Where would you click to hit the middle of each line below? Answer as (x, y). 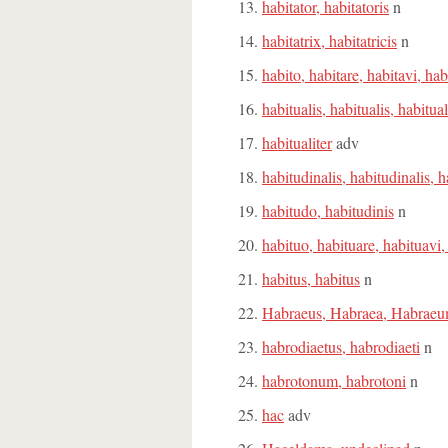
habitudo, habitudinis (328, 210)
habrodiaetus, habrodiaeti (341, 346)
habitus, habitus (311, 278)
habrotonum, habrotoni (334, 380)
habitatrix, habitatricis (329, 40)
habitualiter (297, 142)
